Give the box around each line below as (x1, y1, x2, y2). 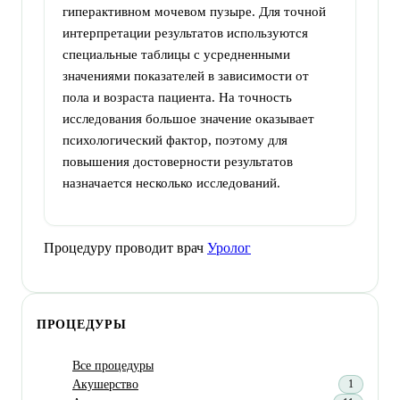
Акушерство (72, 377, 138, 391)
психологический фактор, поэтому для (62, 132, 287, 147)
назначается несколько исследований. (62, 175, 291, 190)
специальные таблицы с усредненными (62, 46, 290, 62)
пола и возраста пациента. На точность (62, 89, 292, 104)
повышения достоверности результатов (62, 154, 293, 169)
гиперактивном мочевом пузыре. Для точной (62, 4, 326, 19)
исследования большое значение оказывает (62, 111, 314, 126)
